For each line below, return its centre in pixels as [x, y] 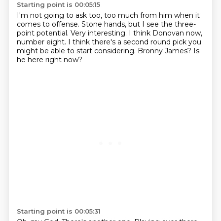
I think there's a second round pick [128, 42]
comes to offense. [49, 24]
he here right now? [49, 60]
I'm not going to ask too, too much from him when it [108, 15]
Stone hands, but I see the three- [138, 24]
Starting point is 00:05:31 [58, 211]
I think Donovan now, [165, 33]
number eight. [42, 42]
